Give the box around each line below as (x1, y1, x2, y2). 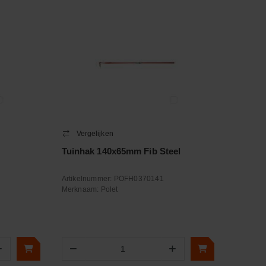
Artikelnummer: (61, 175, 114, 183)
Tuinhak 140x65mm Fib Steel (61, 146, 181, 156)
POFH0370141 (113, 175, 164, 183)
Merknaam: (61, 185, 101, 194)
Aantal (85, 249, 107, 258)
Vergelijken (76, 129, 113, 138)
